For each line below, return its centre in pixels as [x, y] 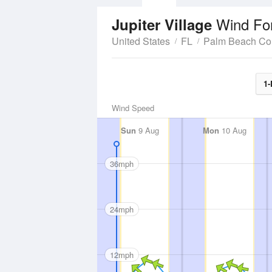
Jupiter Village [164, 24]
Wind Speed [133, 108]
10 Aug [233, 130]
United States [141, 41]
